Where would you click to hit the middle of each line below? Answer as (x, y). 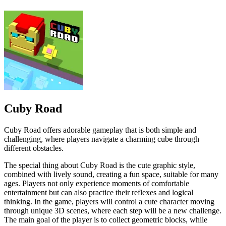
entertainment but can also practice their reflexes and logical (99, 192)
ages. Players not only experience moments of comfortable (97, 183)
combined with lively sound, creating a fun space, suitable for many (111, 174)
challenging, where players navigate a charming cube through (102, 139)
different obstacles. (34, 148)
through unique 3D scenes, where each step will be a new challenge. (113, 210)
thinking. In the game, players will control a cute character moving (109, 201)
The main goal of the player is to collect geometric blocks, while (106, 219)
